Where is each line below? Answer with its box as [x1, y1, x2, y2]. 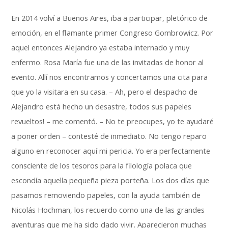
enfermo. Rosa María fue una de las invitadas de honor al [11, 58, 204, 67]
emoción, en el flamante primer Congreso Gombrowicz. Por [11, 28, 214, 38]
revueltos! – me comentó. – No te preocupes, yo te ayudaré [11, 117, 214, 126]
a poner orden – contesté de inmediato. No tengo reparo [11, 131, 207, 141]
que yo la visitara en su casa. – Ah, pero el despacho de [11, 87, 198, 97]
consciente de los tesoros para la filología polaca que [11, 161, 192, 170]
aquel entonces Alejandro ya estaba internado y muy [11, 43, 190, 52]
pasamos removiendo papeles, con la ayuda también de [11, 190, 201, 200]
